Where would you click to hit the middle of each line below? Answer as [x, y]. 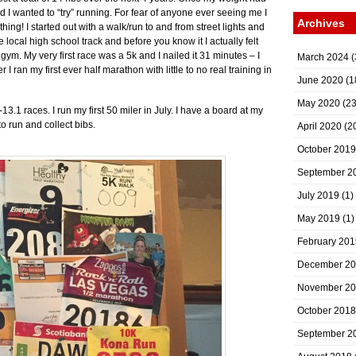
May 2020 [319, 103]
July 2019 [318, 195]
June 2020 [320, 80]
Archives [321, 23]
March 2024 [323, 57]
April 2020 [319, 126]
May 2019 [319, 219]
